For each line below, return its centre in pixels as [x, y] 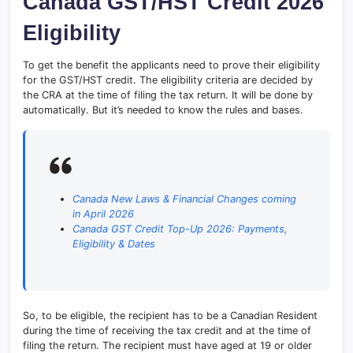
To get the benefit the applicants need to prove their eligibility [171, 65]
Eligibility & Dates [114, 243]
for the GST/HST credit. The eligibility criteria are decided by [168, 80]
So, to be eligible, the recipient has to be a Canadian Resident [170, 316]
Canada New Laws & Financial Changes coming [185, 199]
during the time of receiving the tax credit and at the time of [167, 331]
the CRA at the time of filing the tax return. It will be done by [168, 95]
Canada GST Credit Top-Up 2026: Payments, [180, 229]
